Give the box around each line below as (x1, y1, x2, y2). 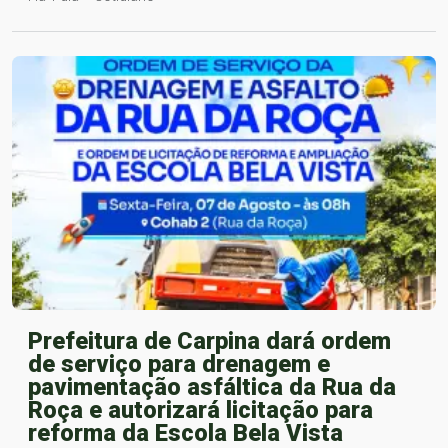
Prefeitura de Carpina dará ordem (28, 326, 391, 355)
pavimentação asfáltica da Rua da (28, 372, 396, 401)
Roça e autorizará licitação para (28, 395, 373, 424)
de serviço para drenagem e (28, 349, 330, 378)
